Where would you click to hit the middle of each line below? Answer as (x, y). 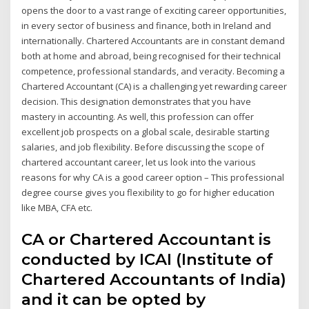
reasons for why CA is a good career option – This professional (153, 178)
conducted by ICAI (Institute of (148, 259)
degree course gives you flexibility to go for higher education (148, 193)
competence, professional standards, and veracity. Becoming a (153, 71)
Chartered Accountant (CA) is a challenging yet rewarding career (154, 87)
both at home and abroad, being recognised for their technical (151, 56)
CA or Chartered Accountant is (147, 239)
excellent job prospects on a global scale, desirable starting (146, 132)
